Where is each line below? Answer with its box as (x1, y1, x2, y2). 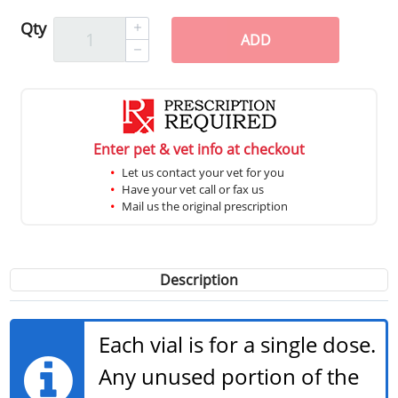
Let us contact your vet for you (122, 163, 284, 180)
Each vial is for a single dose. (98, 329, 376, 359)
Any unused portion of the (98, 361, 359, 391)
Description (160, 269, 238, 290)
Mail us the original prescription (122, 197, 288, 214)
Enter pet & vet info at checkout (93, 139, 305, 159)
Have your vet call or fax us (122, 180, 264, 197)
